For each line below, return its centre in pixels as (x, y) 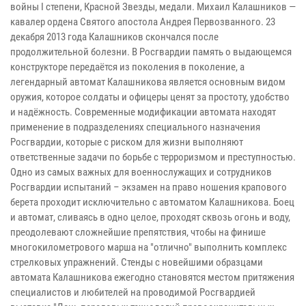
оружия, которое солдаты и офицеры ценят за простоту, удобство (150, 97)
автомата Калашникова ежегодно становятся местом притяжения (152, 277)
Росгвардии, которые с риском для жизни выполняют (127, 142)
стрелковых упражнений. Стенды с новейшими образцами (137, 262)
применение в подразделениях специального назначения (135, 127)
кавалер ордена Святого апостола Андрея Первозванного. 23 (143, 22)
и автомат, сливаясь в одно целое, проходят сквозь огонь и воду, (150, 217)
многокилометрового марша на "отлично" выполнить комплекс (149, 247)
